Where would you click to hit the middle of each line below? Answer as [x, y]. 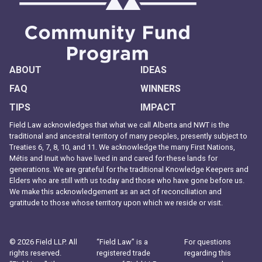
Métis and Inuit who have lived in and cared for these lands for [113, 158]
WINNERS [161, 89]
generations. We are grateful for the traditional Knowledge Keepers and [129, 170]
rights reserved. [35, 253]
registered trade [124, 253]
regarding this [207, 253]
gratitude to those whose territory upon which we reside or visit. [116, 203]
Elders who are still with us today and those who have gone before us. [127, 181]
